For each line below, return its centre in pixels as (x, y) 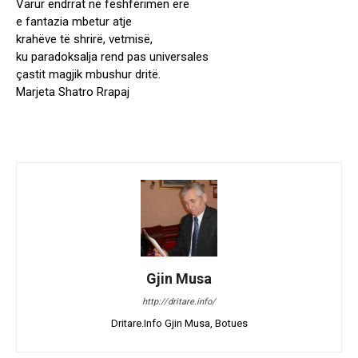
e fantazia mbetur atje (74, 22)
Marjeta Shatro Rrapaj (73, 92)
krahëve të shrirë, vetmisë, (84, 40)
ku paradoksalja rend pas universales (112, 57)
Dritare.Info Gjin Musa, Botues (179, 324)
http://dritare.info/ (179, 302)
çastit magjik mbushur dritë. (88, 75)
